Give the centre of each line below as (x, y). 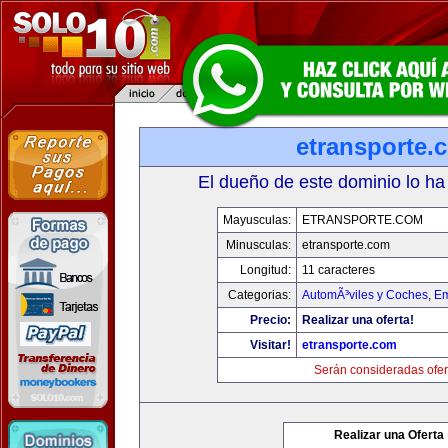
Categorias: (259, 295)
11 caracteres (338, 270)
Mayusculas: (257, 220)
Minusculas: (258, 245)
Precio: (270, 320)
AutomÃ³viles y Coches (365, 295)
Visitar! (270, 345)
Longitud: (265, 270)
